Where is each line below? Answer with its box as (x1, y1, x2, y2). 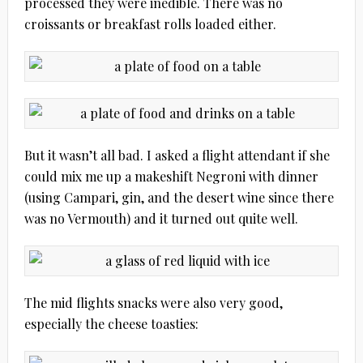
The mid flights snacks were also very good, (23, 294, 283, 312)
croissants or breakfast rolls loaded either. (23, 15, 276, 33)
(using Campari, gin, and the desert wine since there (23, 189, 334, 207)
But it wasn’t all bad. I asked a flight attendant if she (23, 147, 330, 164)
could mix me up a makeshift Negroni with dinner (23, 168, 318, 186)
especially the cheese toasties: (23, 315, 199, 333)
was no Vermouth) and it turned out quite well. (23, 210, 298, 228)
